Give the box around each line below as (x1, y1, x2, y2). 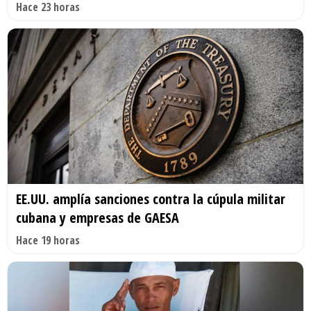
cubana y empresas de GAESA (16, 208, 179, 227)
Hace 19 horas (16, 232, 80, 248)
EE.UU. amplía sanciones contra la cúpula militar (16, 189, 285, 208)
